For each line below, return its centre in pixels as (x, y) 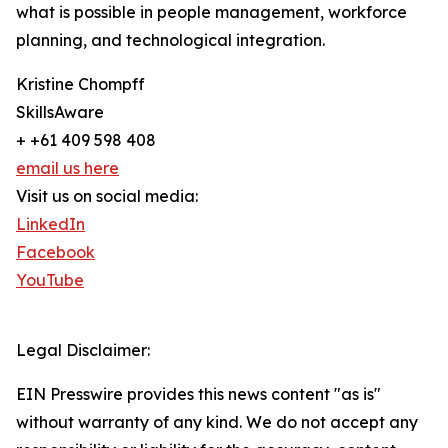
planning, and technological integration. (170, 40)
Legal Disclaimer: (83, 350)
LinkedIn (50, 224)
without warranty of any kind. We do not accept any (217, 422)
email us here (67, 168)
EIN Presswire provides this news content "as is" (198, 394)
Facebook (55, 252)
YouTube (50, 280)
